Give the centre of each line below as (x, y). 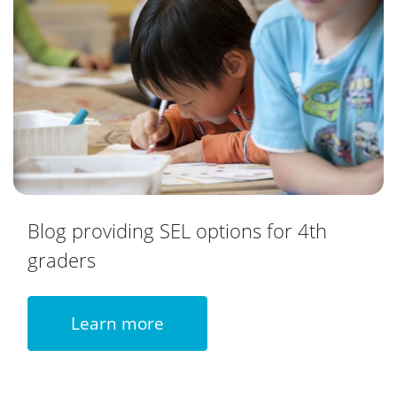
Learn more (117, 323)
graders (62, 259)
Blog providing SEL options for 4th (177, 230)
